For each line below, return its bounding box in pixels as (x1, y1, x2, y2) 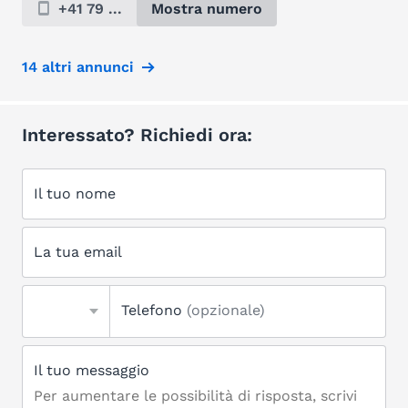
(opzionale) (187, 301, 265, 319)
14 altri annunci (22, 58, 134, 76)
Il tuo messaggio (34, 362, 149, 379)
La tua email (34, 243, 122, 260)
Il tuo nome (34, 185, 116, 202)
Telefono (121, 301, 187, 319)
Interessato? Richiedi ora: (22, 124, 252, 146)
